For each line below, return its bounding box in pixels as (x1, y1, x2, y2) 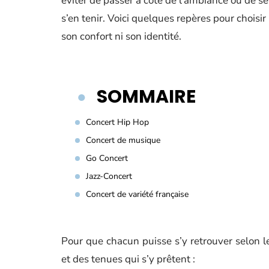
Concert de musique (86, 134, 160, 146)
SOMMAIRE (97, 84, 196, 109)
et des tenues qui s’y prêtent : (61, 252, 195, 266)
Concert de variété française (86, 189, 189, 200)
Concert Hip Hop (86, 116, 149, 128)
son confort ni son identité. (61, 29, 181, 43)
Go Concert (86, 153, 128, 164)
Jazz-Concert (86, 171, 132, 182)
